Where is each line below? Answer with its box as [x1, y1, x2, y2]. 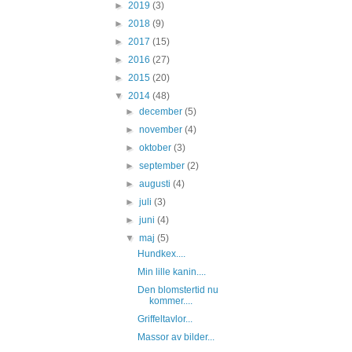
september [139, 160, 188, 171]
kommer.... [148, 295, 192, 306]
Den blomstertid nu [137, 284, 218, 295]
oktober [139, 142, 174, 153]
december [139, 106, 185, 117]
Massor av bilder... [137, 332, 214, 343]
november [139, 124, 185, 135]
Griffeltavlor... [137, 313, 192, 324]
